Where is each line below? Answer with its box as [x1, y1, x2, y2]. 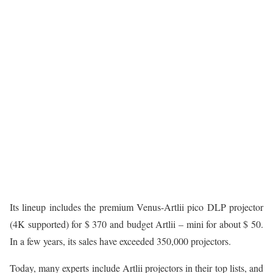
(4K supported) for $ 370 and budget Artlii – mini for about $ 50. [10, 217, 263, 230]
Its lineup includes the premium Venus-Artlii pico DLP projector [10, 200, 263, 213]
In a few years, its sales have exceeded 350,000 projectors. [10, 234, 231, 247]
